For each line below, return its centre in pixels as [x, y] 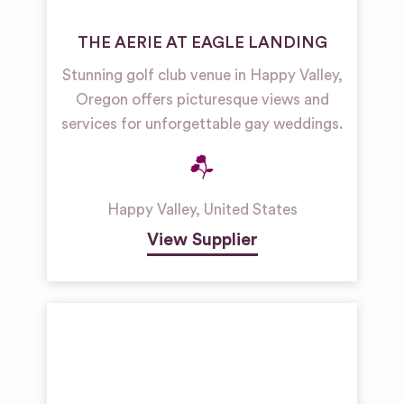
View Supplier [202, 240]
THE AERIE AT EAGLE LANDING [202, 42]
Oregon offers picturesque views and [202, 100]
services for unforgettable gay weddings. [202, 124]
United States [250, 210]
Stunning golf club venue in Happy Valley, [202, 75]
